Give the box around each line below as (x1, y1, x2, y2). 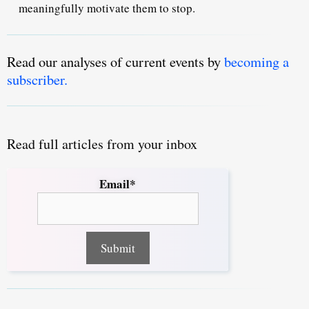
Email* (99, 175, 136, 192)
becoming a (224, 51, 289, 71)
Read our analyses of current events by (7, 51, 224, 71)
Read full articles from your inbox (7, 134, 197, 153)
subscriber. (7, 69, 68, 89)
